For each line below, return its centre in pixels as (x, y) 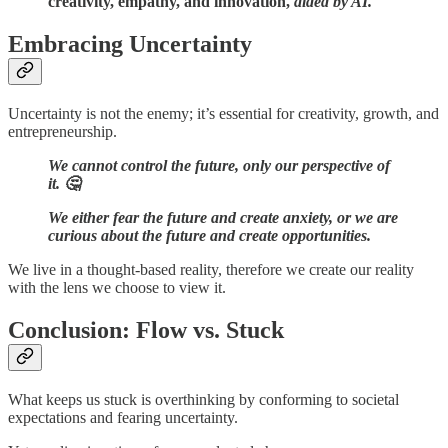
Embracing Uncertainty (130, 44)
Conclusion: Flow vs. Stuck (146, 329)
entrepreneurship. (64, 131)
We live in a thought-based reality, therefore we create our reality (211, 269)
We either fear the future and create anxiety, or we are (223, 217)
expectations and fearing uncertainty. (123, 417)
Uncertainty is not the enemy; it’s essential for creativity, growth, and (223, 113)
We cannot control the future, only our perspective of (219, 165)
